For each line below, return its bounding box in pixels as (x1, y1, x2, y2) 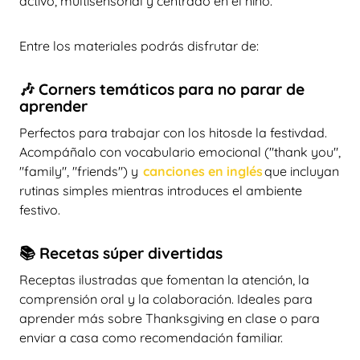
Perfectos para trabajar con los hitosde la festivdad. (19, 125, 327, 141)
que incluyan (264, 163, 339, 179)
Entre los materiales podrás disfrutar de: (19, 38, 259, 54)
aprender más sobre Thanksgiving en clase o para (19, 310, 320, 326)
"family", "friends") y (19, 163, 141, 179)
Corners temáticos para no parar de (39, 80, 305, 99)
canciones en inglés (143, 163, 263, 179)
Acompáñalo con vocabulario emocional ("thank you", (19, 144, 341, 160)
